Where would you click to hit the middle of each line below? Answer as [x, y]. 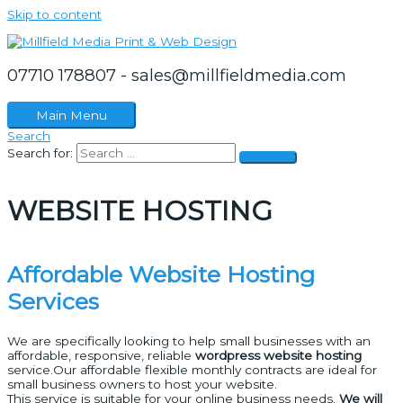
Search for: [40, 153]
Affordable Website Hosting [161, 275]
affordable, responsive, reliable [101, 355]
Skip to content [54, 14]
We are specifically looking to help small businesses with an [189, 340]
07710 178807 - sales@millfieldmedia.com [177, 75]
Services [53, 302]
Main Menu [72, 116]
